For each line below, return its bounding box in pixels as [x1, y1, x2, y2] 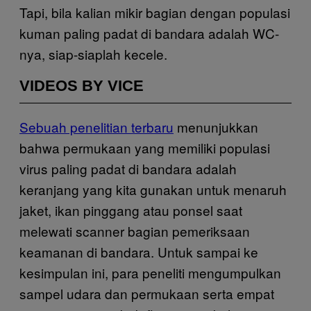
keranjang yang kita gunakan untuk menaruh [19, 179, 287, 199]
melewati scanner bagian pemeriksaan [19, 221, 250, 240]
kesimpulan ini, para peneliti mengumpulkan [19, 262, 281, 282]
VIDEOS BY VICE [19, 76, 144, 94]
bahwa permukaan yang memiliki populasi [19, 137, 270, 157]
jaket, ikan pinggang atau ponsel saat [19, 200, 242, 219]
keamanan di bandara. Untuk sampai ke [19, 242, 258, 261]
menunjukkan [174, 117, 258, 136]
